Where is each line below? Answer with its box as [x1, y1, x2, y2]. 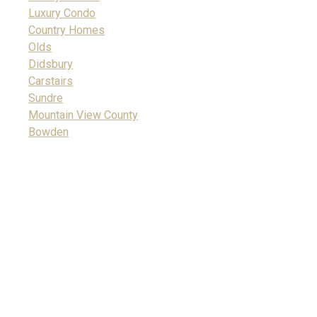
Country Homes [28, 23, 105, 37]
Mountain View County [28, 108, 138, 122]
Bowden [28, 125, 69, 139]
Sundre [28, 91, 63, 105]
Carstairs [28, 74, 73, 88]
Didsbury [28, 57, 73, 71]
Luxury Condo [28, 6, 96, 20]
